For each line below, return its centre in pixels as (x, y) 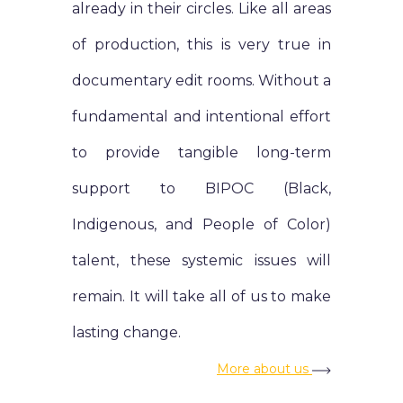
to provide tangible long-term (201, 153)
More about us (264, 369)
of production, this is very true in (201, 45)
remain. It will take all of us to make (201, 297)
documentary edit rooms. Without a (201, 81)
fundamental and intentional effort (201, 117)
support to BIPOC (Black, (201, 189)
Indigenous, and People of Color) (201, 225)
